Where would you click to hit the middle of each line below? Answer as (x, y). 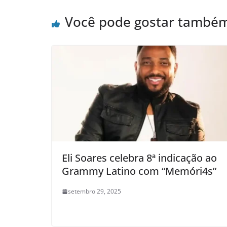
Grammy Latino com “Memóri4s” (139, 171)
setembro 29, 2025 (94, 192)
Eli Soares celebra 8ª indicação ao (139, 158)
